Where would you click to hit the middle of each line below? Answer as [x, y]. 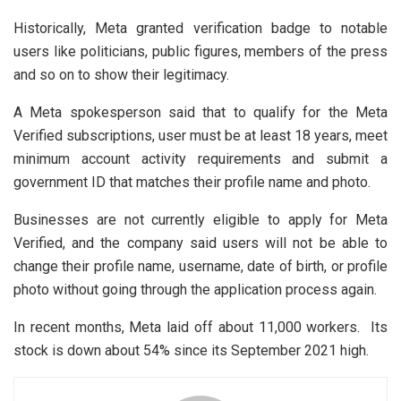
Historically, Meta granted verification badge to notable [200, 28]
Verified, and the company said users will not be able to [200, 243]
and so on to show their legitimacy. [121, 74]
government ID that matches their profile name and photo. [192, 182]
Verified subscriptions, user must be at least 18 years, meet [200, 135]
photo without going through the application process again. [195, 289]
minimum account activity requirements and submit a [200, 158]
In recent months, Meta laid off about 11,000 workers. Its [200, 327]
